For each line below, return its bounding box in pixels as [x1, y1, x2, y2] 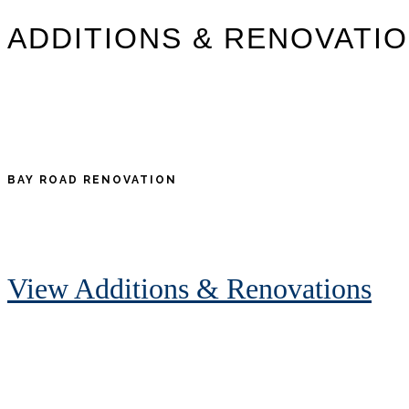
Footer [6, 334, 69, 359]
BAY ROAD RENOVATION [7, 173, 177, 187]
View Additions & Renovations [7, 272, 372, 306]
